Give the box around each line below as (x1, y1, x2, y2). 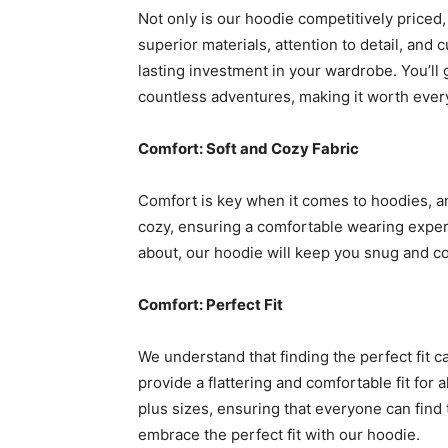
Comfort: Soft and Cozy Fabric (138, 139, 359, 159)
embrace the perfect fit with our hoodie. (138, 425, 420, 445)
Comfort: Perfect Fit (138, 295, 283, 315)
